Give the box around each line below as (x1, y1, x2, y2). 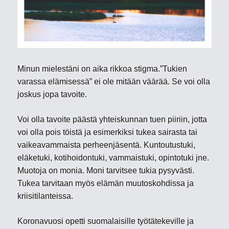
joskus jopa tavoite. (17, 90, 87, 99)
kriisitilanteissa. (17, 192, 74, 201)
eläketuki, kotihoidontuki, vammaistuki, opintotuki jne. (17, 153, 210, 163)
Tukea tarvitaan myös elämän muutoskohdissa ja (17, 179, 194, 188)
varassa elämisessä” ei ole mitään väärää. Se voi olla (17, 77, 211, 86)
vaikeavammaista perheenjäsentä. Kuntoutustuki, (17, 141, 196, 150)
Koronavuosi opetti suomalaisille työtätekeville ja (17, 217, 194, 226)
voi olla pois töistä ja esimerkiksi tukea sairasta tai (17, 128, 198, 137)
